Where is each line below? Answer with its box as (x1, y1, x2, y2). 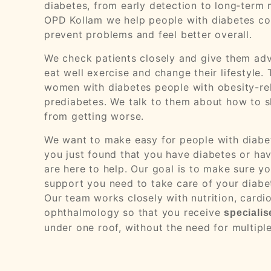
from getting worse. (44, 110, 145, 123)
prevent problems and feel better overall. (44, 28, 252, 41)
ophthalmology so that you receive (44, 206, 224, 219)
